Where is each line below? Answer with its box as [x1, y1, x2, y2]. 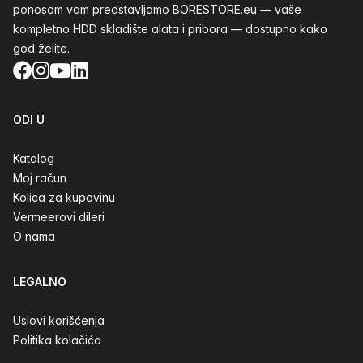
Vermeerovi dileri [13, 210, 105, 224]
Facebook [12, 58, 100, 82]
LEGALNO [13, 275, 66, 288]
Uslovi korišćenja [13, 314, 105, 327]
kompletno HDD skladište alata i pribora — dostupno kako [13, 22, 327, 36]
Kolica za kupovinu [13, 190, 115, 204]
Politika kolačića [13, 333, 101, 347]
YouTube [49, 58, 126, 82]
